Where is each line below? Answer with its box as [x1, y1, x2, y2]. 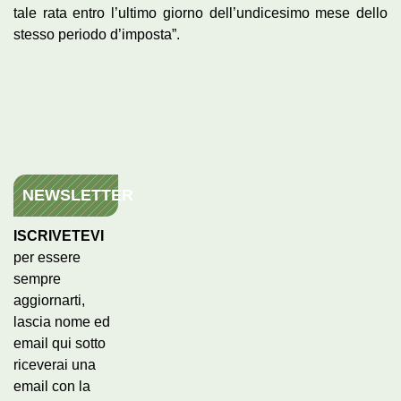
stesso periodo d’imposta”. [13, 26, 180, 42]
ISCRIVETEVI [13, 227, 104, 243]
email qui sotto [13, 335, 106, 351]
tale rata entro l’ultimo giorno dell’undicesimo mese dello [13, 4, 388, 21]
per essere [13, 249, 81, 265]
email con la [13, 378, 90, 394]
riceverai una [13, 356, 96, 372]
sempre [13, 270, 61, 286]
